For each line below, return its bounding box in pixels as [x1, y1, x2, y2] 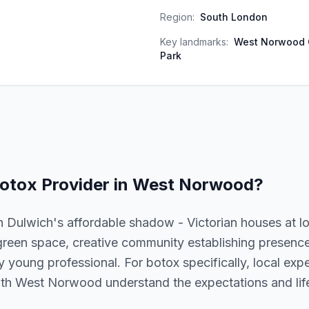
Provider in [37, 175, 132, 195]
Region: [160, 11, 195, 23]
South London [200, 11, 268, 23]
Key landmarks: [160, 36, 228, 48]
